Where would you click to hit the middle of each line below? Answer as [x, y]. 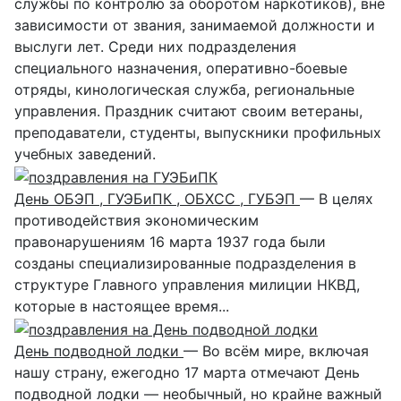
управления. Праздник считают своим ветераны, [188, 111]
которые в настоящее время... [122, 307]
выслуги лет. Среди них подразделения [155, 47]
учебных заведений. [85, 154]
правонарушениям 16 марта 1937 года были [170, 242]
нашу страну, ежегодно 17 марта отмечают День [187, 372]
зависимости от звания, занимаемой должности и [195, 26]
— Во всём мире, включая [276, 350]
